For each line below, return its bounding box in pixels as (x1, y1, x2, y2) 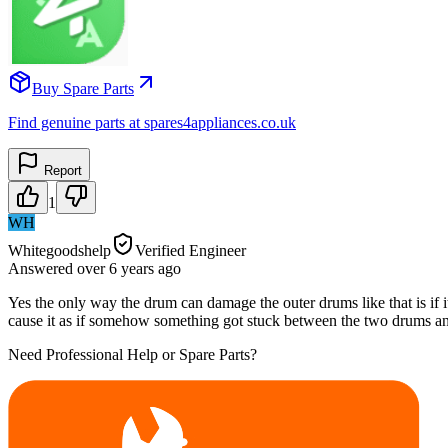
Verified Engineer (135, 241, 246, 259)
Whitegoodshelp (8, 241, 111, 259)
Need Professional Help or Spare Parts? (8, 345, 257, 363)
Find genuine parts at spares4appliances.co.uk (8, 113, 296, 131)
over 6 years (77, 259, 154, 277)
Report (40, 162, 82, 178)
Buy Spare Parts (32, 79, 134, 97)
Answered (8, 259, 77, 277)
